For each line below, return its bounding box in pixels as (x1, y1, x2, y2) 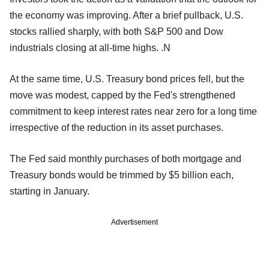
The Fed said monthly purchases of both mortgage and (10, 154, 241, 165)
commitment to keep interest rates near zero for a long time (10, 106, 257, 117)
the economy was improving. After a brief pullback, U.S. (10, 10, 243, 21)
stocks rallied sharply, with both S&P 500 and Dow (10, 26, 223, 37)
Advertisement (111, 218, 158, 227)
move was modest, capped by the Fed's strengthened (10, 90, 235, 101)
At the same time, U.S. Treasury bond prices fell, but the (10, 74, 244, 85)
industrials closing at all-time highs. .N (10, 43, 171, 53)
